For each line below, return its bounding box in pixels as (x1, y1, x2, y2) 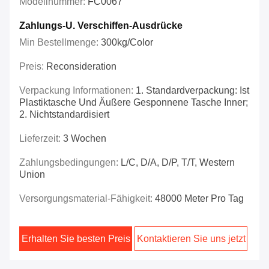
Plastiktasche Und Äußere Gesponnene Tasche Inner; (19, 97, 248, 108)
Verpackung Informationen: (19, 85, 136, 96)
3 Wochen (63, 133, 106, 144)
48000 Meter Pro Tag (155, 193, 244, 204)
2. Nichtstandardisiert (19, 109, 109, 120)
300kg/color (101, 37, 153, 48)
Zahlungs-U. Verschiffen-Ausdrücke (19, 20, 183, 31)
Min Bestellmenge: (19, 37, 101, 48)
